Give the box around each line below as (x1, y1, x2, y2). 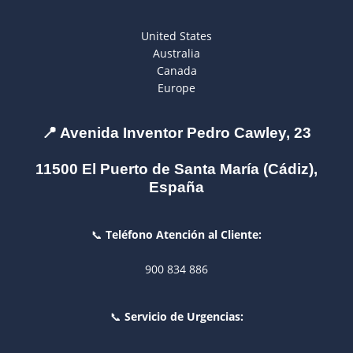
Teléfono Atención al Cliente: (106, 226, 262, 242)
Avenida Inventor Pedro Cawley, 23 (60, 124, 311, 141)
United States (141, 28, 212, 43)
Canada (156, 62, 197, 78)
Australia (153, 45, 200, 61)
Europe (158, 80, 195, 95)
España (149, 178, 204, 195)
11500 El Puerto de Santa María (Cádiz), (35, 160, 318, 177)
